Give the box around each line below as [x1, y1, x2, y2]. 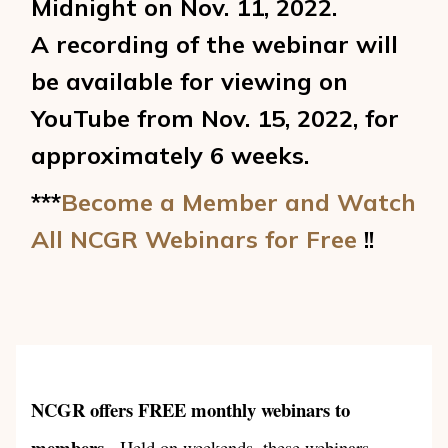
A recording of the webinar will [31, 29, 399, 59]
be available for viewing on [31, 66, 349, 96]
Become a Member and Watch [61, 187, 417, 217]
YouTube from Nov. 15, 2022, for [31, 103, 400, 133]
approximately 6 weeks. [31, 140, 310, 170]
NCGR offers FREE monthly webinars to [31, 396, 351, 423]
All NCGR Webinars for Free [31, 224, 358, 254]
